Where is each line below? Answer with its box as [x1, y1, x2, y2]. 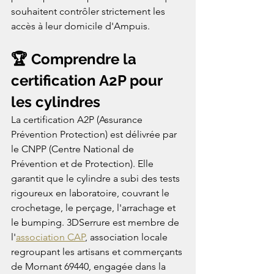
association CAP [16, 231, 85, 243]
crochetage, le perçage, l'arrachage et [11, 201, 178, 213]
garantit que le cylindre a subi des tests [11, 172, 182, 184]
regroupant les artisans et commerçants [11, 245, 185, 257]
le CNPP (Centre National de [11, 143, 136, 155]
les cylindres [11, 92, 100, 111]
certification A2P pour [11, 71, 166, 89]
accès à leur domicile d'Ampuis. [11, 20, 150, 32]
